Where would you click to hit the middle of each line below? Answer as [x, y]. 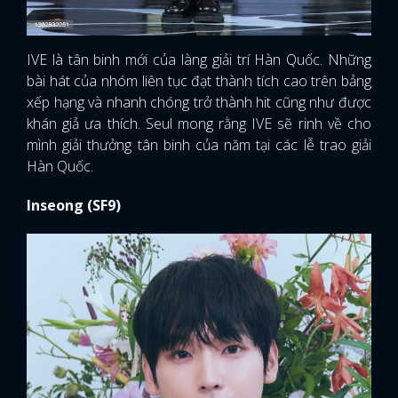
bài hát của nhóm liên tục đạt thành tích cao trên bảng [199, 81]
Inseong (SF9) [74, 206]
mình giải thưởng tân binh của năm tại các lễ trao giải [199, 145]
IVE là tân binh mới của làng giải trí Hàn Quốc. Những [199, 60]
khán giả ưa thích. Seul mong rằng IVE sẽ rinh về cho [199, 124]
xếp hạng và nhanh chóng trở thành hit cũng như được [199, 103]
